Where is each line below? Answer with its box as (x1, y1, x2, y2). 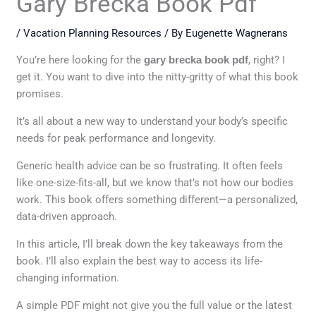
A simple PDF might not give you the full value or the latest (16, 298, 293, 312)
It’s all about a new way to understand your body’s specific (16, 114, 288, 128)
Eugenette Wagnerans (186, 26, 288, 39)
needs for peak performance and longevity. (16, 131, 217, 145)
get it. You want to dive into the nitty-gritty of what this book (16, 70, 299, 83)
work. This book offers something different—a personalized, (16, 193, 298, 206)
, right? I (248, 53, 286, 66)
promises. (16, 87, 64, 100)
